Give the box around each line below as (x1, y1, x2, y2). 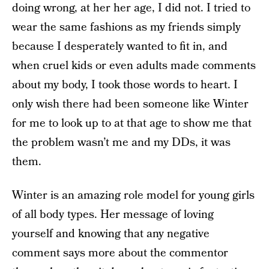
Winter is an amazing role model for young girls (12, 187, 255, 204)
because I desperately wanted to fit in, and (12, 38, 228, 55)
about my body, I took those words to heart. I (12, 77, 238, 93)
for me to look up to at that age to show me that (12, 115, 252, 131)
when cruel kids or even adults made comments (12, 58, 256, 74)
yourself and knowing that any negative (12, 226, 210, 242)
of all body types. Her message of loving (12, 207, 214, 223)
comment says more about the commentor (12, 245, 228, 261)
